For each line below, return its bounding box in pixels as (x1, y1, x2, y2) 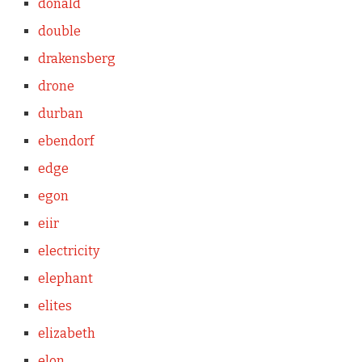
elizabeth (37, 326, 95, 341)
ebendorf (37, 133, 94, 149)
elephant (37, 271, 93, 286)
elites (37, 298, 72, 314)
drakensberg (37, 51, 116, 66)
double (37, 23, 81, 39)
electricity (37, 243, 99, 259)
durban (37, 106, 83, 121)
